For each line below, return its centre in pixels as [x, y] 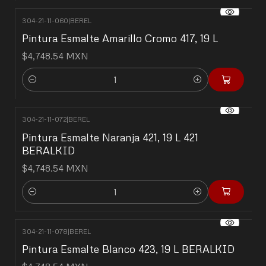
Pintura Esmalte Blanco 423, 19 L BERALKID [128, 248]
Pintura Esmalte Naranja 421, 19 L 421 [110, 137]
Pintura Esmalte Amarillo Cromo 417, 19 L [120, 38]
